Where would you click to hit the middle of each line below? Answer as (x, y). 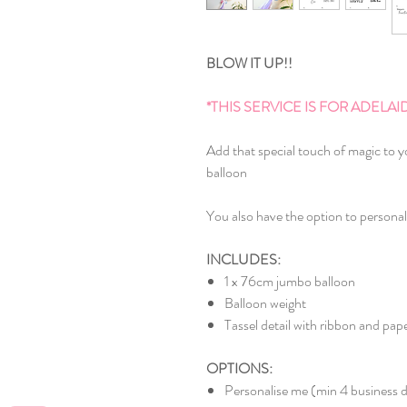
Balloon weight (265, 303)
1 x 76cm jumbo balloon (291, 281)
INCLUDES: (243, 259)
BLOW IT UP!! (249, 63)
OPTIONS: (239, 368)
